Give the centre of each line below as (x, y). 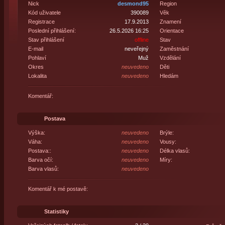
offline (141, 40)
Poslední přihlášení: (52, 31)
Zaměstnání (174, 49)
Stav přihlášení (46, 40)
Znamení (170, 22)
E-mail (35, 49)
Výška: (36, 133)
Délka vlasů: (175, 151)
